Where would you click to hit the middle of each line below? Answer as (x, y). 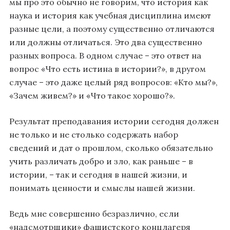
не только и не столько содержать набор (94, 135)
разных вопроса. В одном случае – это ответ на (105, 56)
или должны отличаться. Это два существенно (106, 42)
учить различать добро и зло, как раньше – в (101, 161)
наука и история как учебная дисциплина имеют (110, 16)
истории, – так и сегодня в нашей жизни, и (98, 175)
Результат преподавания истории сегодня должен (114, 121)
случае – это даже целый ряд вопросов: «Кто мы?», (113, 82)
